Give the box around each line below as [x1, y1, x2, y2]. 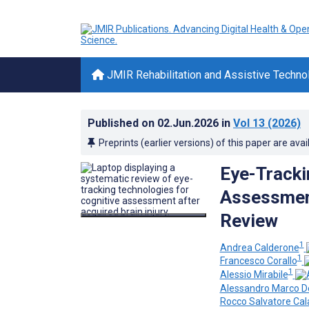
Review [219, 210, 278, 231]
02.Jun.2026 [157, 117, 221, 130]
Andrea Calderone [219, 241, 299, 253]
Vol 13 [233, 117, 265, 130]
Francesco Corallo [219, 255, 297, 267]
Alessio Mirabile [219, 268, 288, 280]
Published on [88, 117, 157, 130]
